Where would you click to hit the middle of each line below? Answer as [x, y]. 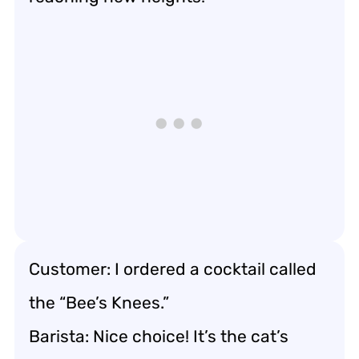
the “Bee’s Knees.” [99, 302]
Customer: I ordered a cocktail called [173, 268]
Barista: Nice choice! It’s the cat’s [159, 336]
